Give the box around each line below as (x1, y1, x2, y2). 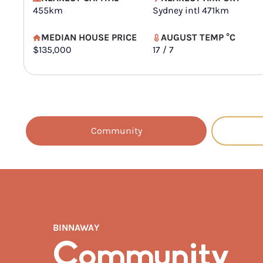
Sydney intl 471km (153, 5, 230, 16)
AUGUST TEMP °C (161, 32, 236, 43)
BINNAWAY (53, 222, 99, 233)
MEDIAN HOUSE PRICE (41, 32, 137, 43)
